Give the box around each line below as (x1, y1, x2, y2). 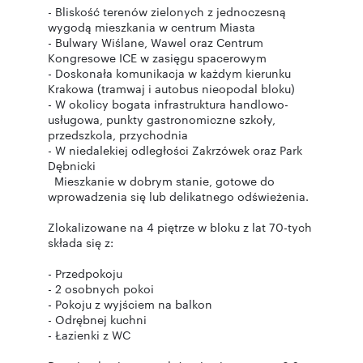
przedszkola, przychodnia (48, 126, 188, 143)
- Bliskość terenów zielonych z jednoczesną (48, 3, 286, 19)
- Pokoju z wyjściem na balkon (48, 296, 212, 312)
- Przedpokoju (48, 265, 122, 281)
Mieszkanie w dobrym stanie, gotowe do (48, 173, 275, 189)
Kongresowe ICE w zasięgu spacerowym (48, 49, 267, 66)
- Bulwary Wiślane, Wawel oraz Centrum (48, 34, 263, 50)
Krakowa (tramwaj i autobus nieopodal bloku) (48, 80, 295, 96)
